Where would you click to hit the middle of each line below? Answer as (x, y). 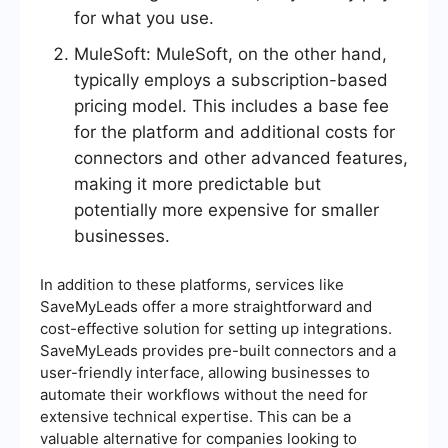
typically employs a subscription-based (231, 80)
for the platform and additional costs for (234, 132)
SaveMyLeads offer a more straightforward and (206, 307)
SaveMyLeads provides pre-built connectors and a (218, 351)
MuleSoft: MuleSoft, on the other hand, (230, 54)
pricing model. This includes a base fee (231, 106)
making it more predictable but (197, 184)
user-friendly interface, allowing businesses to (205, 373)
